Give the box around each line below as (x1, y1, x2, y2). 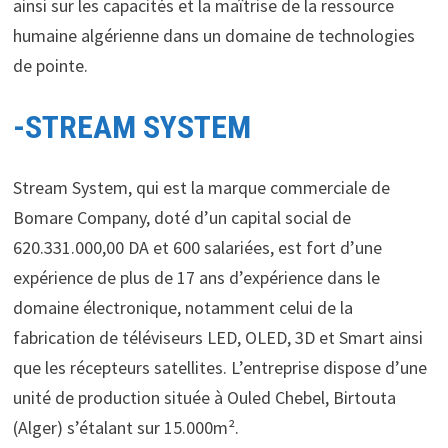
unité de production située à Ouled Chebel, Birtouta (12, 385, 396, 409)
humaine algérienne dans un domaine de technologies (12, 24, 415, 48)
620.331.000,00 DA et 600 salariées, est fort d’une (12, 235, 382, 259)
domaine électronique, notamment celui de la (12, 295, 353, 319)
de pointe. (12, 54, 88, 78)
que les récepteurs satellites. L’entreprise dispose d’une (12, 355, 427, 379)
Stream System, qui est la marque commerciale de (12, 175, 390, 199)
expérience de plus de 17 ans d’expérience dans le (12, 265, 380, 289)
